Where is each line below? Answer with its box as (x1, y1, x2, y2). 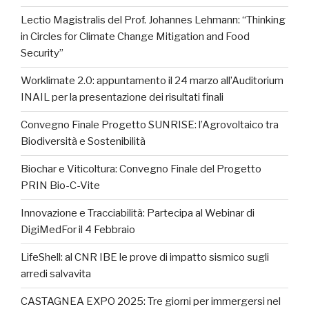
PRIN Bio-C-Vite (21, 179, 100, 192)
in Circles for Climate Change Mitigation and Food (21, 30, 250, 43)
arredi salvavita (21, 268, 91, 281)
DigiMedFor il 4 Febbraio (21, 223, 135, 237)
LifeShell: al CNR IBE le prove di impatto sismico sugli (21, 251, 269, 264)
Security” (21, 47, 63, 60)
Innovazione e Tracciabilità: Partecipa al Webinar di (21, 207, 255, 220)
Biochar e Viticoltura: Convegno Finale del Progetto (21, 163, 261, 176)
